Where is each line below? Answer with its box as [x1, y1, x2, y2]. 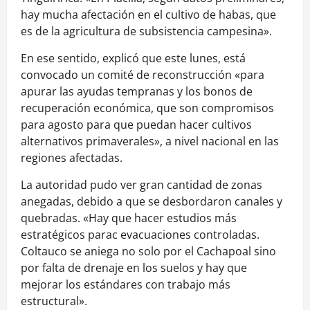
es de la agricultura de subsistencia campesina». [21, 24, 272, 39]
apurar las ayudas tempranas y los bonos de [21, 84, 253, 100]
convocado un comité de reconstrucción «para [21, 67, 264, 83]
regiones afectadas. [21, 150, 122, 166]
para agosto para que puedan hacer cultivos [21, 117, 252, 133]
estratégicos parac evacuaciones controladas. [21, 227, 259, 243]
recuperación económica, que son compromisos [21, 100, 274, 116]
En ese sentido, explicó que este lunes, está [21, 51, 246, 66]
